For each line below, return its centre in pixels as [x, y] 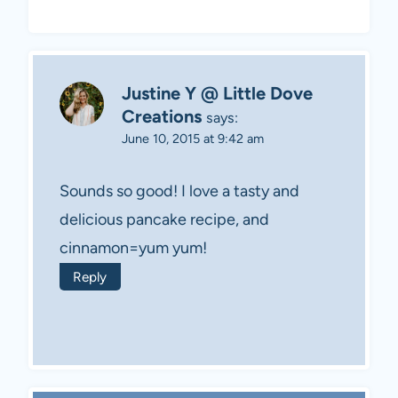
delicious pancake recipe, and [164, 220]
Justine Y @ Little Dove [217, 93]
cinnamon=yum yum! [133, 248]
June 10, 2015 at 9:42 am [193, 138]
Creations [162, 116]
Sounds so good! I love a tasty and [179, 191]
